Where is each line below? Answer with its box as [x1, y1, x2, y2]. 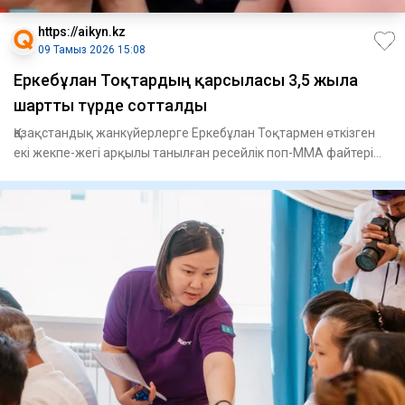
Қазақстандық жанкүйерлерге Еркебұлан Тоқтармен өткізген [14, 126, 375, 141]
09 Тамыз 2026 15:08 [38, 43, 146, 57]
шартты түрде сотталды [14, 96, 207, 116]
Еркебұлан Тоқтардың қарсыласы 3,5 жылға [14, 71, 358, 90]
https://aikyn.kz [38, 24, 126, 40]
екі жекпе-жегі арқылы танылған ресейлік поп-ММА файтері [14, 146, 373, 161]
